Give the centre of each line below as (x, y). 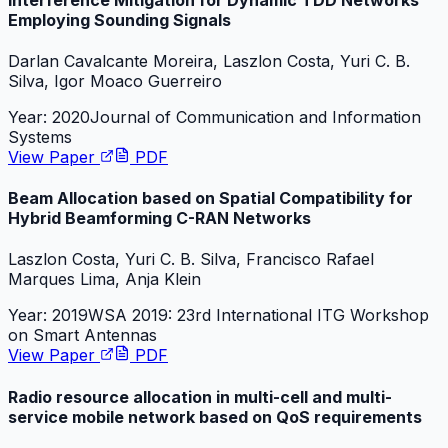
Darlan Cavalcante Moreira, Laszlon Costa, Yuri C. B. (209, 60)
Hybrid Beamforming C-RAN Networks (159, 218)
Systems (40, 136)
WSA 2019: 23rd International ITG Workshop (258, 315)
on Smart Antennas (82, 335)
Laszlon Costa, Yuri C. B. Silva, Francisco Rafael (191, 259)
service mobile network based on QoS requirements (215, 416)
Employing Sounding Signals (119, 19)
